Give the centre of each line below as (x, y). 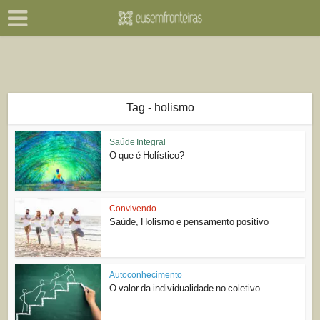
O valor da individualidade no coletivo (185, 288)
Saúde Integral (138, 142)
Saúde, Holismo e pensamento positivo (189, 221)
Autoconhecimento (146, 275)
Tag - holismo (160, 107)
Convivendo (133, 208)
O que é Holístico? (147, 155)
